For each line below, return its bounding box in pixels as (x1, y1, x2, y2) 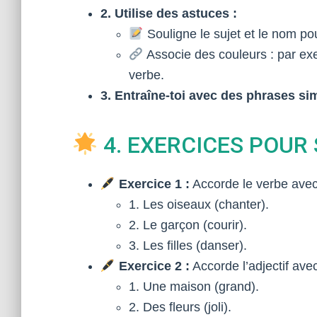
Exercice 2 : (118, 259, 190, 273)
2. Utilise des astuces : (100, 6, 237, 21)
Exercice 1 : (118, 177, 190, 191)
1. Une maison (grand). (129, 279, 259, 294)
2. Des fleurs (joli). (129, 300, 231, 314)
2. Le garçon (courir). (129, 218, 247, 232)
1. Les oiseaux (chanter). (129, 197, 269, 212)
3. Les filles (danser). (129, 238, 247, 253)
